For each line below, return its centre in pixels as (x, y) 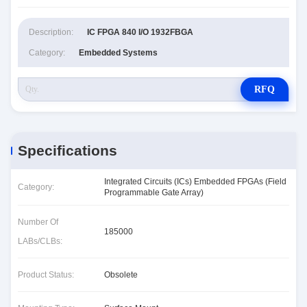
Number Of (38, 222)
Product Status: (46, 275)
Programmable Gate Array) (154, 193)
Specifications (67, 150)
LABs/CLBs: (40, 241)
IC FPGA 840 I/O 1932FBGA (140, 32)
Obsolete (121, 275)
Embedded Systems (118, 53)
